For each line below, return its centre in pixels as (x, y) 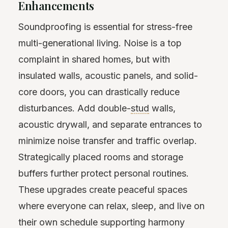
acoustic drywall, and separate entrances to (110, 124)
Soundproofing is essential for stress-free (105, 26)
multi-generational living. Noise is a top (100, 43)
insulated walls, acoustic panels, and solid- (108, 75)
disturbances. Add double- (75, 108)
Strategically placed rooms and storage (101, 157)
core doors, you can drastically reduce (99, 92)
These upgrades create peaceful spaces (103, 189)
